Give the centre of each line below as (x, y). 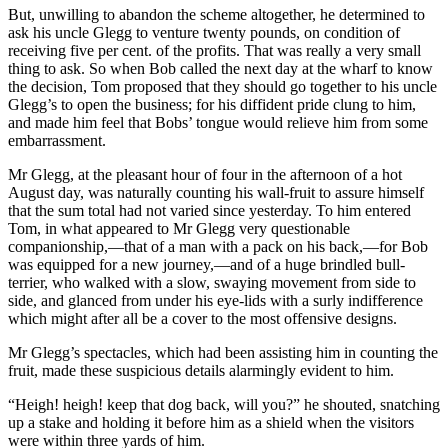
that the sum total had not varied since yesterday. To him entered (209, 210)
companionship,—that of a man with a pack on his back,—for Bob (218, 246)
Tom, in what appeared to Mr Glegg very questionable (179, 228)
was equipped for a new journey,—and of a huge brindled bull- (206, 264)
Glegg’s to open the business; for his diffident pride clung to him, (212, 104)
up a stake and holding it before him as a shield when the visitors (211, 422)
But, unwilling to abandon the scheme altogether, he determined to (216, 14)
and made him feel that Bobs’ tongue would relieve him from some (218, 122)
